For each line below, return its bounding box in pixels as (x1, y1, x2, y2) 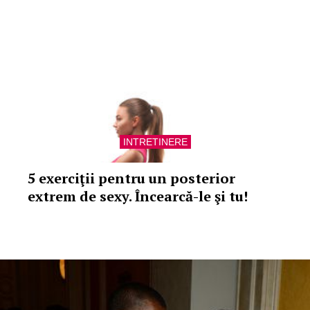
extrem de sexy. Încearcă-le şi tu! (28, 187, 248, 206)
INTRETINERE (122, 136, 188, 147)
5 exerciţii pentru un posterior (28, 169, 235, 188)
